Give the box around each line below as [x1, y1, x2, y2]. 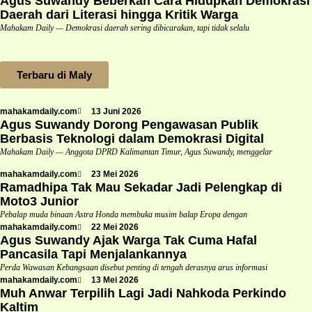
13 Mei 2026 [91, 275, 139, 286]
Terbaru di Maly [17, 68, 92, 81]
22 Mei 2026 [91, 222, 139, 233]
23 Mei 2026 [91, 169, 139, 180]
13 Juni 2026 [91, 106, 141, 116]
